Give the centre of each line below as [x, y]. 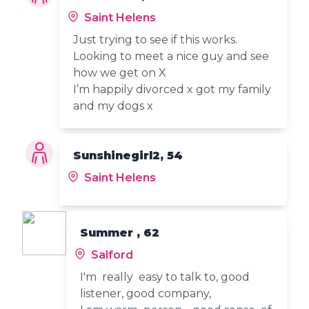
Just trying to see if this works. [156, 39]
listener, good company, [146, 293]
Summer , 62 [120, 232]
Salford [111, 255]
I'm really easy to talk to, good [165, 277]
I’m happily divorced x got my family [172, 89]
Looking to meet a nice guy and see [171, 56]
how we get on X [120, 72]
